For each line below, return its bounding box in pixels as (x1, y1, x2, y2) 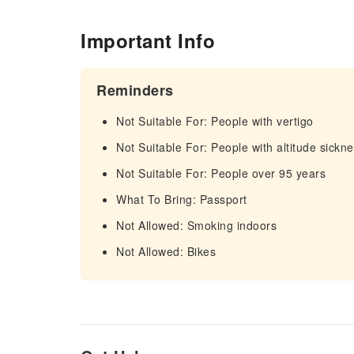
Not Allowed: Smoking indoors (116, 217, 277, 233)
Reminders (96, 80, 174, 100)
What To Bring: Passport (116, 191, 247, 207)
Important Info (81, 27, 215, 54)
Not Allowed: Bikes (116, 243, 216, 259)
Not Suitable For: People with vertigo (116, 113, 314, 129)
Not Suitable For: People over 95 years (116, 165, 326, 181)
